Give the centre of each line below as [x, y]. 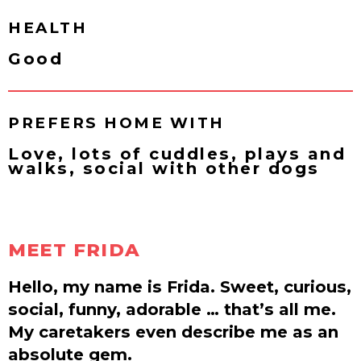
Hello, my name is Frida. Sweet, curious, [180, 286]
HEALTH [48, 27]
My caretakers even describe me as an [173, 331]
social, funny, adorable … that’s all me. [172, 309]
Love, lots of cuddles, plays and [177, 153]
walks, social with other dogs [164, 168]
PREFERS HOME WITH [116, 122]
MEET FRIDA [74, 249]
